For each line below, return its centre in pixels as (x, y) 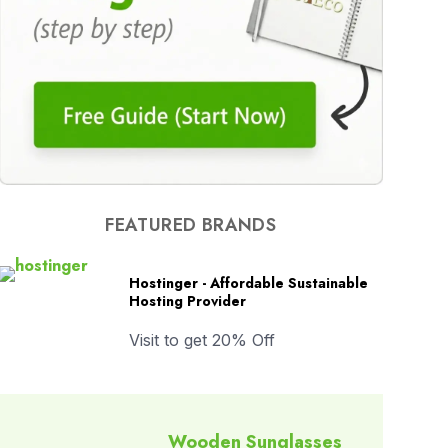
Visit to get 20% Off (201, 340)
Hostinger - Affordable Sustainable (248, 283)
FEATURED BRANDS (191, 225)
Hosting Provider (187, 301)
